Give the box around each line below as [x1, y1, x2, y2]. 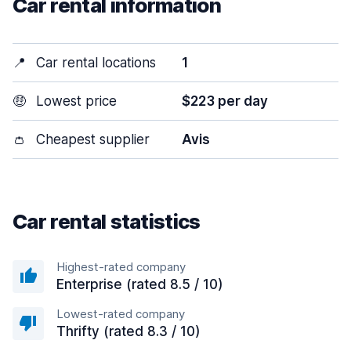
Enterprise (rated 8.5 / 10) [56, 277, 223, 292]
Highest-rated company [56, 259, 186, 274]
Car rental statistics [13, 209, 201, 233]
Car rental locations [32, 55, 156, 71]
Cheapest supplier [32, 132, 150, 147]
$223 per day [182, 93, 268, 109]
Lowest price [32, 93, 117, 109]
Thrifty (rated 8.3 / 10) [56, 324, 201, 339]
